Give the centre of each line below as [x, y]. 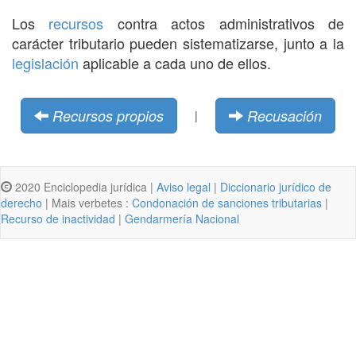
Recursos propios [108, 115]
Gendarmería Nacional [182, 218]
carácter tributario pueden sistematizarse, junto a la [178, 43]
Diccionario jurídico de [276, 186]
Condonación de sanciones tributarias [227, 202]
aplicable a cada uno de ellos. [175, 62]
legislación [45, 62]
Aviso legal [184, 186]
